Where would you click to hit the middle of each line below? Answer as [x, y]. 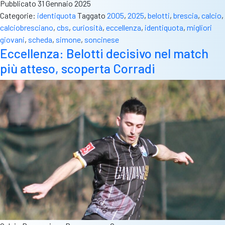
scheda [40, 40]
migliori [199, 28]
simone [68, 40]
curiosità [87, 28]
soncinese [102, 40]
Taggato [92, 16]
